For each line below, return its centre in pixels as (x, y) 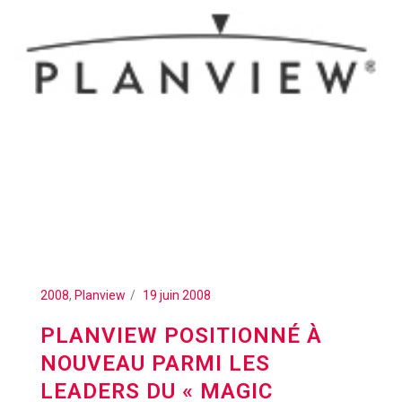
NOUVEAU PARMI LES (155, 363)
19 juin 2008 (177, 295)
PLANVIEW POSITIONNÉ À (181, 336)
